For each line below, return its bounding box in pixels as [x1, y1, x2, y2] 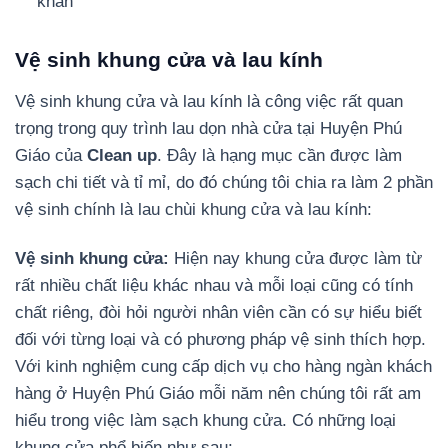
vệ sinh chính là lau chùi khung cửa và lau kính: [15, 199, 372, 219]
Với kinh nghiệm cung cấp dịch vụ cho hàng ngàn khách [15, 356, 432, 376]
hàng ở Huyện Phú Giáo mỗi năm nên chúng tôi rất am [15, 383, 421, 403]
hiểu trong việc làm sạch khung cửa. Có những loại [15, 410, 396, 430]
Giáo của [15, 145, 87, 165]
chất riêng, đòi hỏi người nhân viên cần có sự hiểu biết [15, 302, 422, 322]
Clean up [87, 145, 157, 165]
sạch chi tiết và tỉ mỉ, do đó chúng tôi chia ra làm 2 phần [15, 172, 433, 192]
